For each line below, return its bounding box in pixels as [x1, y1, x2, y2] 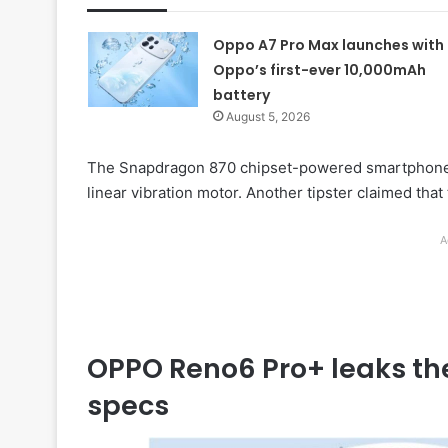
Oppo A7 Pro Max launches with [212, 34, 444, 55]
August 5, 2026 [225, 108, 310, 124]
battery [212, 84, 270, 105]
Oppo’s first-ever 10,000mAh [212, 59, 426, 80]
